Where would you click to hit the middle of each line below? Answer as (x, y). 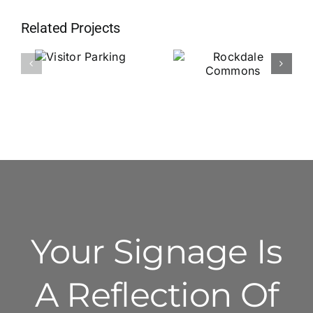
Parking (80, 97)
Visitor (80, 75)
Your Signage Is (156, 252)
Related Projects (71, 28)
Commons (233, 118)
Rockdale (233, 96)
